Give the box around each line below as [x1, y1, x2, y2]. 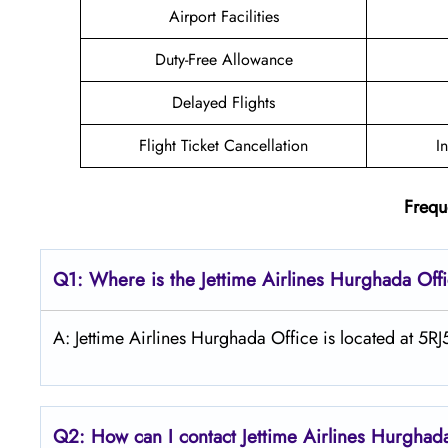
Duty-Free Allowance [154, 47, 293, 71]
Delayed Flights [172, 90, 275, 114]
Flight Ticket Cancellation [139, 133, 308, 157]
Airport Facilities [168, 4, 279, 28]
